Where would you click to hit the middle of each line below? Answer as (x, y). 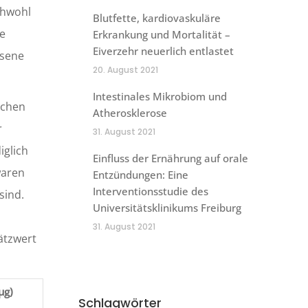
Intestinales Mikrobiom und (159, 96)
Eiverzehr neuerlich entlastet (163, 51)
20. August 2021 (125, 70)
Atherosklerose (130, 113)
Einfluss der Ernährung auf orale (170, 158)
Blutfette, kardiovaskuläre (156, 18)
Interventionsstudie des (150, 191)
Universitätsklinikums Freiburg (167, 208)
